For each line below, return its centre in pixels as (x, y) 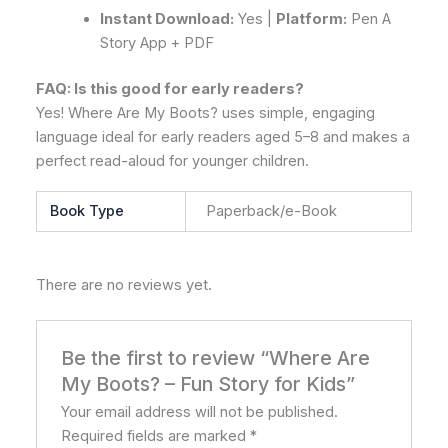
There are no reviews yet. (124, 284)
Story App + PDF (156, 43)
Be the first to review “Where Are (216, 357)
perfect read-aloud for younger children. (172, 161)
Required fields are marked (156, 435)
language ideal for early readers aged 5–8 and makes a (223, 137)
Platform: (311, 19)
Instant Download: (166, 19)
